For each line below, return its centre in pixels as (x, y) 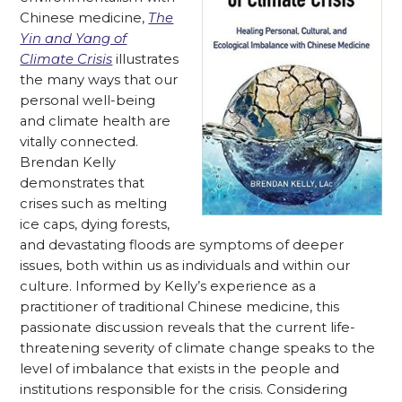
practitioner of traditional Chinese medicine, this (180, 307)
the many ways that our (99, 80)
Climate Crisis (66, 59)
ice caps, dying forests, (95, 224)
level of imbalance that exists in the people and (180, 369)
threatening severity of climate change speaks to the (198, 348)
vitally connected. (79, 142)
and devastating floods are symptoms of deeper (182, 245)
